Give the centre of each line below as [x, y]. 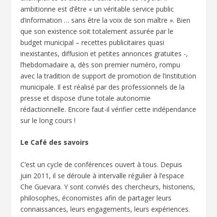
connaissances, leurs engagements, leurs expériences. [105, 209]
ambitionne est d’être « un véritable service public [97, 9]
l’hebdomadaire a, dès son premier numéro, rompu [101, 64]
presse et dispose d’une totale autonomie [86, 98]
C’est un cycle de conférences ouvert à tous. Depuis [101, 164]
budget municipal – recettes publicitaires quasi [93, 42]
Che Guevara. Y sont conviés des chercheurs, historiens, [108, 186]
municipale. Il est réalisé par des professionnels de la [103, 87]
